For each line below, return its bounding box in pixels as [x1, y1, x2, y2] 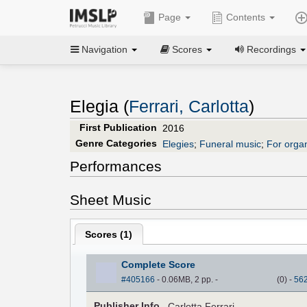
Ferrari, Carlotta [129, 97, 249, 116]
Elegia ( [70, 97, 129, 116]
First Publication [79, 121, 157, 133]
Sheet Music [70, 191, 151, 208]
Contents [223, 12, 268, 23]
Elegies [162, 138, 194, 149]
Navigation [79, 43, 130, 55]
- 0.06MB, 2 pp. [154, 275, 215, 285]
